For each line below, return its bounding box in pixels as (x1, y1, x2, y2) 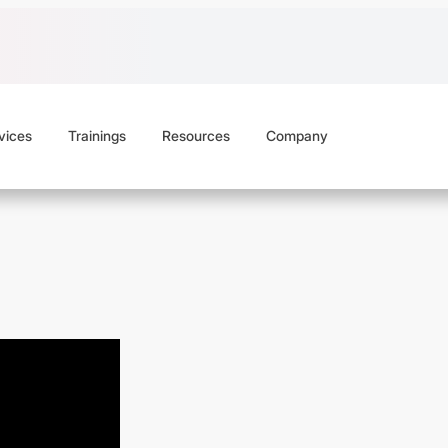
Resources (161, 127, 230, 145)
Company (265, 127, 328, 145)
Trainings (67, 127, 126, 145)
